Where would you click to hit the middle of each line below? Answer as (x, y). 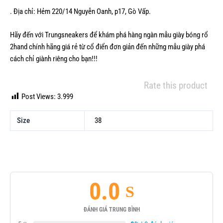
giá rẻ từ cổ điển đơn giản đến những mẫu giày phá (133, 47)
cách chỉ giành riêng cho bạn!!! (54, 59)
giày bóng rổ (190, 35)
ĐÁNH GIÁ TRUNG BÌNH (111, 210)
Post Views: (39, 96)
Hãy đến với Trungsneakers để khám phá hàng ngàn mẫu (91, 35)
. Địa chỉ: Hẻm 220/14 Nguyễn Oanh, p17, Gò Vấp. (80, 11)
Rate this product (176, 85)
